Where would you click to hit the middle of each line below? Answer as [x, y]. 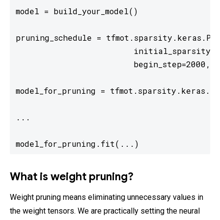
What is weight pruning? [72, 176]
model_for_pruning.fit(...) [80, 143]
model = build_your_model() [82, 11]
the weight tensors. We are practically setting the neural [105, 211]
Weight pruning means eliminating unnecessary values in [107, 197]
